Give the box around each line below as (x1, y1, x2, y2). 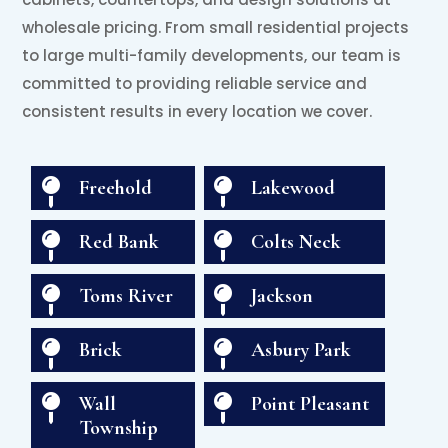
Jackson (251, 283, 314, 308)
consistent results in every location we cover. (22, 100, 373, 122)
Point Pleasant (251, 391, 370, 416)
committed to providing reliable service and (22, 72, 368, 94)
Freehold (78, 175, 152, 200)
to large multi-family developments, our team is (22, 44, 402, 66)
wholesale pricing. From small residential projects (22, 16, 410, 38)
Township (78, 415, 158, 440)
